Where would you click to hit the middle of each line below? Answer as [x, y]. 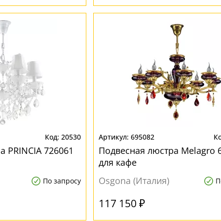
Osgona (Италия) [134, 181]
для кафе [117, 162]
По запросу [62, 181]
